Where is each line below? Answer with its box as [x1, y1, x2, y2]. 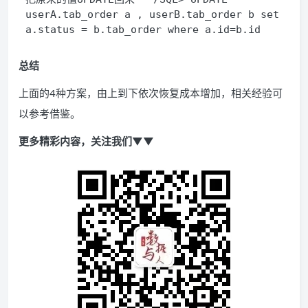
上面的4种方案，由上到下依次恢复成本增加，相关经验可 [19, 86, 283, 100]
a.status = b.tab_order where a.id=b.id [25, 23, 267, 36]
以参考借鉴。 [19, 107, 80, 120]
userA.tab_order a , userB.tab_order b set [25, 8, 279, 21]
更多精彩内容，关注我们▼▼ [19, 134, 154, 148]
